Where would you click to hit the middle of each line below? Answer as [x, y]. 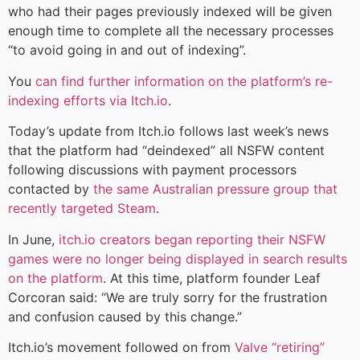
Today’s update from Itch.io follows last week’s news [168, 131]
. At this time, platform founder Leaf [212, 278]
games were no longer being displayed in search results [178, 258]
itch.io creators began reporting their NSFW [192, 239]
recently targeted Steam [82, 209]
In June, [33, 239]
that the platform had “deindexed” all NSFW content [166, 151]
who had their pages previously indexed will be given [170, 12]
